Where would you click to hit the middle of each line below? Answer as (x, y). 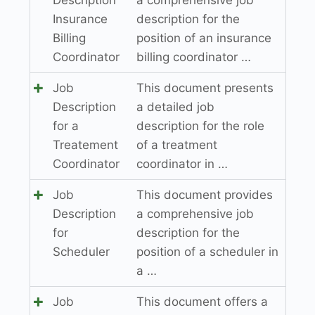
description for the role (200, 126)
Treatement (85, 144)
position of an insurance (204, 38)
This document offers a (202, 301)
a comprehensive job (195, 213)
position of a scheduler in (207, 251)
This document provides (204, 194)
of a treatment (176, 144)
